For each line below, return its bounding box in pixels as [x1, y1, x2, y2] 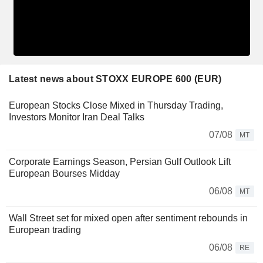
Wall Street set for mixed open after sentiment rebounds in [9, 213, 248, 223]
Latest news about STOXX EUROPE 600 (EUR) [9, 73, 222, 84]
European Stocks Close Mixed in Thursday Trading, [9, 100, 223, 110]
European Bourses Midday [9, 168, 120, 178]
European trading [9, 224, 81, 235]
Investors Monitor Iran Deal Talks [9, 112, 144, 122]
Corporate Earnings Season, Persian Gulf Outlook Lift [9, 156, 231, 167]
